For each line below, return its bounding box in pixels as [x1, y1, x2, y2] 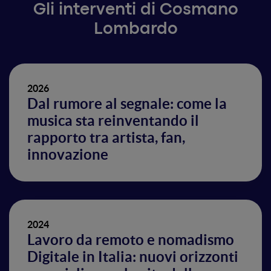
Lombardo [93, 22, 178, 37]
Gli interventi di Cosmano [33, 3, 238, 18]
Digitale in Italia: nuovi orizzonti [27, 249, 238, 265]
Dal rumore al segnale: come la [27, 96, 227, 112]
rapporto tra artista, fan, [27, 129, 185, 146]
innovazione [27, 146, 108, 163]
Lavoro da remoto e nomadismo [27, 232, 234, 248]
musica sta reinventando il [27, 113, 199, 129]
